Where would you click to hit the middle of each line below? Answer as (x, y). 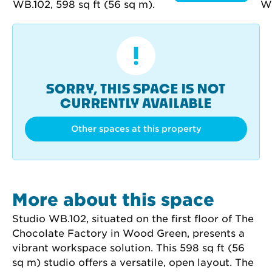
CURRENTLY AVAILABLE (136, 103)
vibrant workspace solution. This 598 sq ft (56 (130, 248)
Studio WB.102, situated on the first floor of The (134, 219)
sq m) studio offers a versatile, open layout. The (134, 263)
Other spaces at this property (136, 129)
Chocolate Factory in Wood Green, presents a (130, 233)
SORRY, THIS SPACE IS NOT (136, 89)
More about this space (113, 200)
